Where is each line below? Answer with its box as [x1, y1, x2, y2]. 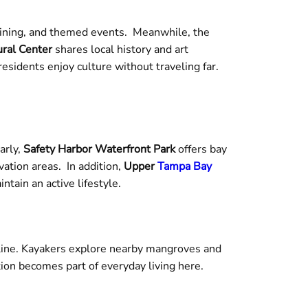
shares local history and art [52, 42, 188, 57]
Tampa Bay [157, 159, 212, 174]
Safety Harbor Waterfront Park [23, 142, 175, 157]
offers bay [175, 142, 227, 157]
